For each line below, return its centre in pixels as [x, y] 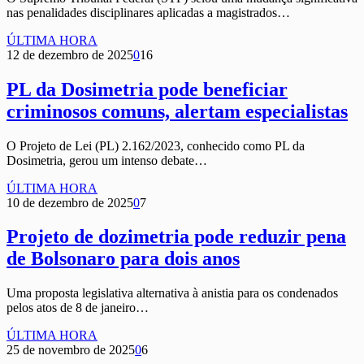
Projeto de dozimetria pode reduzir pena [176, 237]
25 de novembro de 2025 [71, 350]
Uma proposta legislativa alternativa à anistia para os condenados [172, 293]
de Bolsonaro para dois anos [123, 259]
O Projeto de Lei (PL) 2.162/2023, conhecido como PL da [156, 145]
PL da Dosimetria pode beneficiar [147, 89]
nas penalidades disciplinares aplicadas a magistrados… [148, 12]
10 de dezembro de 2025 [70, 202]
